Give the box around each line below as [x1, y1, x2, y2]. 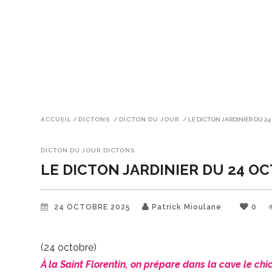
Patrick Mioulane [152, 203, 222, 211]
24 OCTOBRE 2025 [54, 203, 134, 211]
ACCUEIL [41, 115, 72, 123]
